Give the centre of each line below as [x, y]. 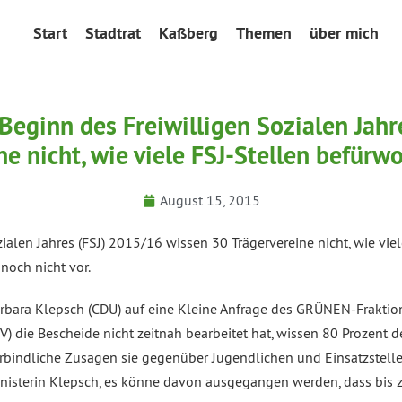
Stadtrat [113, 32]
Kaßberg [188, 32]
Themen [263, 32]
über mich [344, 32]
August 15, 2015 [210, 201]
